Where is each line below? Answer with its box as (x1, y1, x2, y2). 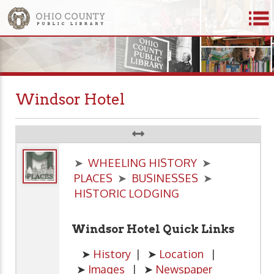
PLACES (74, 171, 113, 185)
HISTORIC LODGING (74, 187, 179, 201)
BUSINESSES (131, 171, 198, 185)
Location (159, 247, 204, 261)
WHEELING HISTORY (88, 156, 197, 170)
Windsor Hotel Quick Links (72, 223, 234, 236)
